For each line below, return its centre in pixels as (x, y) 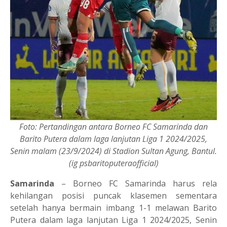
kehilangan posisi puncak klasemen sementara (113, 195)
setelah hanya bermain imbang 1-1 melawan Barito (113, 207)
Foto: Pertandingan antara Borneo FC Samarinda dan (113, 126)
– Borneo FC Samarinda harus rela (136, 183)
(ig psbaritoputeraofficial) (113, 163)
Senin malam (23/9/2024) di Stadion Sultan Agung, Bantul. (113, 151)
